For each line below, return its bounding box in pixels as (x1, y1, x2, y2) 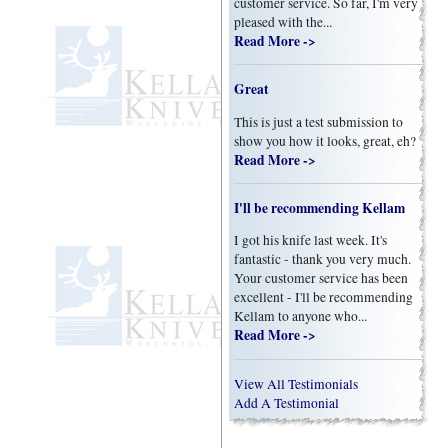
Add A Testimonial (234, 393, 340, 412)
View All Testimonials (234, 374, 359, 393)
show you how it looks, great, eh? (234, 131, 417, 150)
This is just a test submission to (234, 112, 404, 131)
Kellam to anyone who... (234, 307, 368, 326)
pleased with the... (234, 12, 333, 31)
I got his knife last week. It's (234, 231, 388, 250)
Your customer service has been (234, 269, 409, 288)
